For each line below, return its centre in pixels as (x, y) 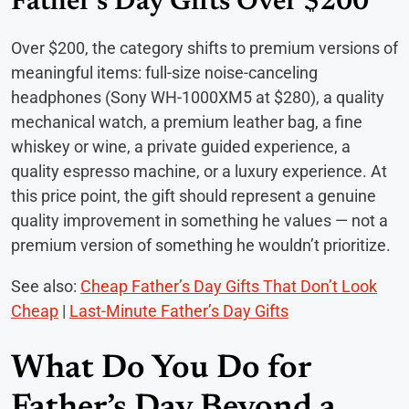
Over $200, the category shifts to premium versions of (204, 47)
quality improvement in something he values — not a (199, 220)
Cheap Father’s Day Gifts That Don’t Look (229, 286)
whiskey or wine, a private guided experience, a (181, 146)
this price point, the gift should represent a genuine (194, 195)
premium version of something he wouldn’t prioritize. (201, 245)
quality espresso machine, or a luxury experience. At (199, 171)
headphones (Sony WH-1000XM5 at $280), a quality (198, 97)
